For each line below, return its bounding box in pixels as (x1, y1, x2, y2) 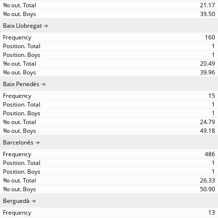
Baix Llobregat (3, 21, 42, 30)
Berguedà (3, 197, 30, 205)
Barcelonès (3, 138, 34, 146)
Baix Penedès (3, 80, 39, 88)
